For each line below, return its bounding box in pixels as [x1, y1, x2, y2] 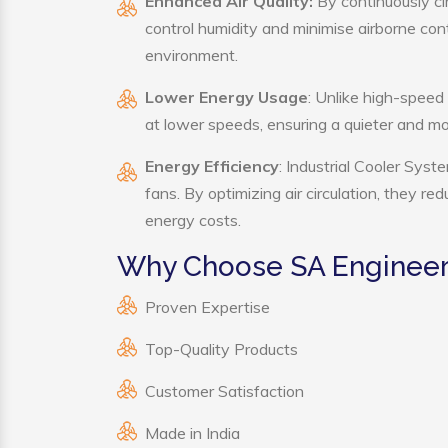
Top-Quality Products [145, 339, 298, 359]
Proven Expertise [145, 297, 270, 317]
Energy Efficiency [145, 156, 279, 176]
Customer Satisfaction [145, 381, 304, 401]
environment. [145, 45, 238, 65]
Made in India [145, 423, 240, 443]
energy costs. [145, 210, 241, 230]
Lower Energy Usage [145, 87, 308, 107]
